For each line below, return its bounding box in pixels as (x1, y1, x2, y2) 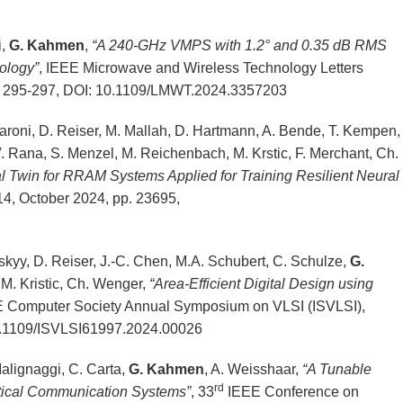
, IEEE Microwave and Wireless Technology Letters (38, 60, 363, 76)
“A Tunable (301, 362, 372, 378)
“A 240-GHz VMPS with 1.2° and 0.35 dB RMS (91, 38, 387, 54)
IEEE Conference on (223, 384, 359, 400)
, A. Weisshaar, (203, 362, 302, 378)
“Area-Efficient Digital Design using (148, 276, 373, 292)
